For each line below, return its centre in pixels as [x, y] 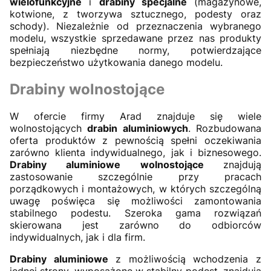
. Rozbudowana [225, 128]
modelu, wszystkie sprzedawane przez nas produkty [135, 38]
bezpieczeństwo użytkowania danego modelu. [116, 62]
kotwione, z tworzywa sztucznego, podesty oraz [135, 14]
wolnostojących [49, 128]
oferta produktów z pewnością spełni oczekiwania [135, 140]
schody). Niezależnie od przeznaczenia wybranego [135, 26]
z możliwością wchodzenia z [185, 259]
